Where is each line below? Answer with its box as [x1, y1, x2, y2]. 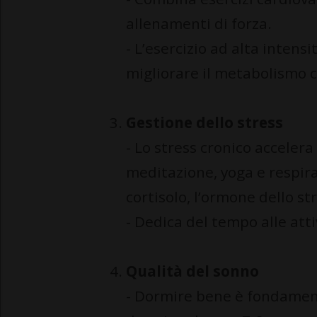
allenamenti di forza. [126, 13, 272, 34]
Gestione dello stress [126, 113, 283, 133]
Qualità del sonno [126, 261, 259, 282]
